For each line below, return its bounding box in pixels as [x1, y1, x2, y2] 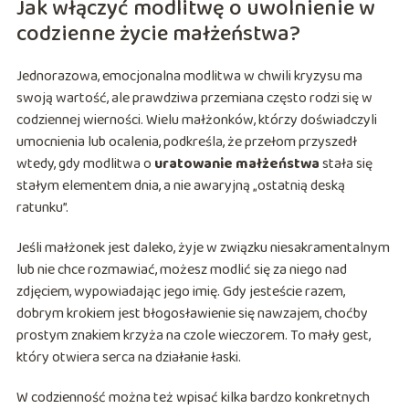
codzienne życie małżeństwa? [16, 16, 300, 53]
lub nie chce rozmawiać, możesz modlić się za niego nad [16, 258, 347, 282]
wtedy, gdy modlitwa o [16, 152, 154, 176]
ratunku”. [16, 196, 68, 220]
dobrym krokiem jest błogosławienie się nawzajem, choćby [16, 302, 368, 326]
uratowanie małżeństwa [153, 152, 320, 176]
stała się [319, 152, 372, 176]
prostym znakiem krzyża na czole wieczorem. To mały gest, [16, 324, 371, 348]
